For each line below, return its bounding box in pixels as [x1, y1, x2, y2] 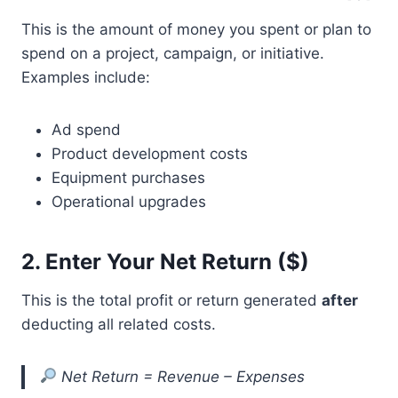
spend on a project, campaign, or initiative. [21, 44, 324, 62]
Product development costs [52, 144, 248, 163]
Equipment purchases [52, 168, 205, 187]
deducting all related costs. [21, 314, 216, 333]
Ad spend [52, 120, 121, 139]
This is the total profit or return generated [21, 291, 322, 309]
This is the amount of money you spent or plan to [21, 20, 371, 38]
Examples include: [21, 68, 150, 86]
